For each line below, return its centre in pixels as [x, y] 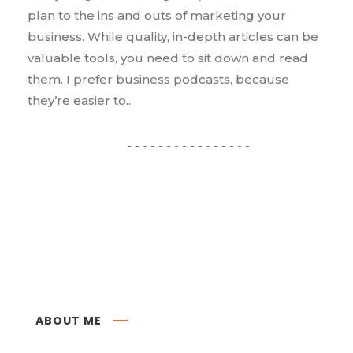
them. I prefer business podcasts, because [158, 79]
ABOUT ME [69, 320]
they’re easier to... [80, 100]
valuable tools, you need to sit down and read [168, 58]
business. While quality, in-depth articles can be [173, 36]
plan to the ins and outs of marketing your [157, 15]
